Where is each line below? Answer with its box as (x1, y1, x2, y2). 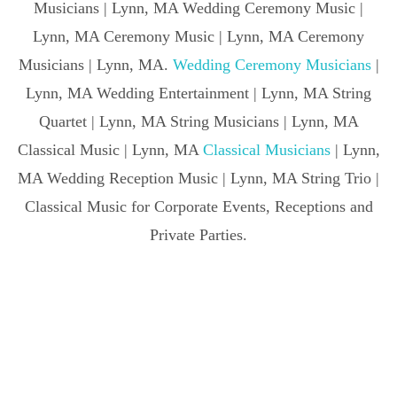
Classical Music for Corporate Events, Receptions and (24, 197, 373, 215)
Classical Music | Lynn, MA (17, 140, 203, 159)
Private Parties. (150, 225, 247, 244)
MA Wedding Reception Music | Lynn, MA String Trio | (18, 168, 379, 187)
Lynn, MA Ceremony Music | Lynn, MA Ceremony (33, 27, 364, 45)
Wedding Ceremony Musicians (172, 55, 371, 74)
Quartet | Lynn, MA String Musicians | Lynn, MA (38, 112, 359, 130)
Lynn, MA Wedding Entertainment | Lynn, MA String (26, 83, 371, 102)
